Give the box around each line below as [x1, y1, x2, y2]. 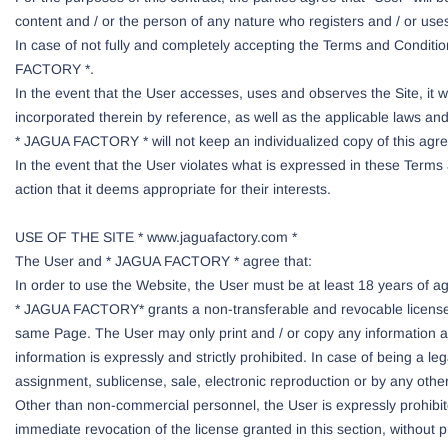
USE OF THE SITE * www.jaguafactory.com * [15, 229, 297, 245]
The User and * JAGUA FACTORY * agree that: [15, 253, 312, 269]
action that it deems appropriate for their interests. [15, 181, 331, 197]
